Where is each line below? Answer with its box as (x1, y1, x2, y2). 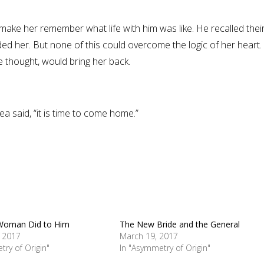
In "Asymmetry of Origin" (120, 242, 211, 253)
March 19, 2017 (120, 230, 179, 242)
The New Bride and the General (120, 218, 240, 230)
